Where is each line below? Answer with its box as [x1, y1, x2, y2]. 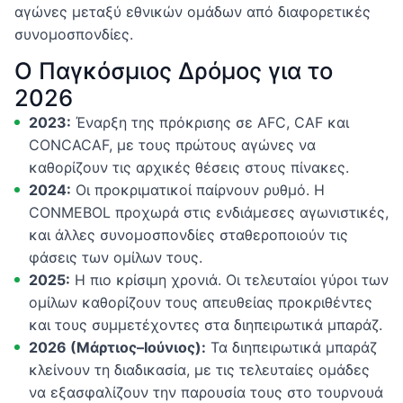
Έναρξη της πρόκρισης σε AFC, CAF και [71, 112, 349, 131]
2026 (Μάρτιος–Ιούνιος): [29, 337, 206, 356]
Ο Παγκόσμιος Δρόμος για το [14, 56, 333, 85]
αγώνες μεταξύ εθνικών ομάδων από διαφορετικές [14, 3, 371, 21]
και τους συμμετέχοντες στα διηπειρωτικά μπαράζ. [29, 315, 382, 334]
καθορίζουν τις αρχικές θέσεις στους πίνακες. [29, 157, 349, 176]
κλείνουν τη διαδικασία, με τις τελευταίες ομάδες [29, 360, 370, 379]
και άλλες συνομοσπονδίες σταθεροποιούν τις [29, 225, 348, 244]
